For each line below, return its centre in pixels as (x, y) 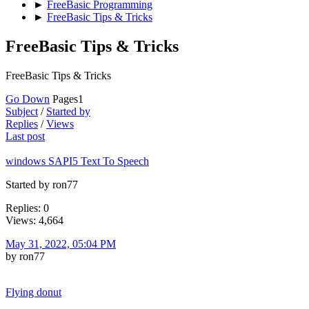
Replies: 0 (27, 208)
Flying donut (33, 292)
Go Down (28, 99)
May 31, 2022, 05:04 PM (61, 243)
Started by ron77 (42, 184)
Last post (25, 136)
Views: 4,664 (34, 220)
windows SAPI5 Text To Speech (77, 161)
